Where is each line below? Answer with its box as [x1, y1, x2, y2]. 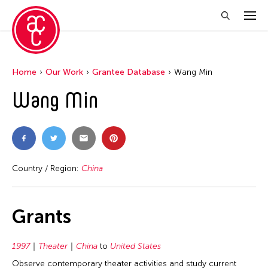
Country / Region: [12, 163, 81, 173]
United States [110, 240, 161, 251]
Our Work [45, 67, 83, 77]
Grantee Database [92, 67, 165, 77]
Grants [12, 205, 71, 228]
